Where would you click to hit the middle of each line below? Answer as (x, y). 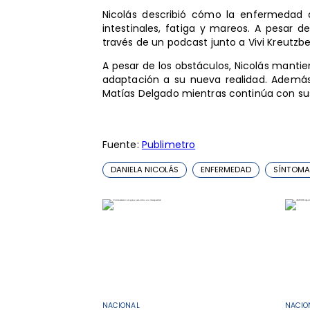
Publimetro (168, 144)
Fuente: (122, 144)
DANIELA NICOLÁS (144, 170)
